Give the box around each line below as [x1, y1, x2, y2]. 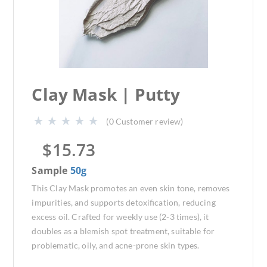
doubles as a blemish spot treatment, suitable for [32, 226, 215, 236]
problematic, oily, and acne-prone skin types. [32, 240, 200, 250]
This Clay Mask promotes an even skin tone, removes [32, 183, 230, 193]
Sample [32, 164, 70, 177]
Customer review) [115, 116, 184, 126]
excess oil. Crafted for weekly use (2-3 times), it [32, 212, 209, 222]
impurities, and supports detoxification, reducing [32, 197, 216, 207]
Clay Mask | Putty [32, 83, 181, 105]
